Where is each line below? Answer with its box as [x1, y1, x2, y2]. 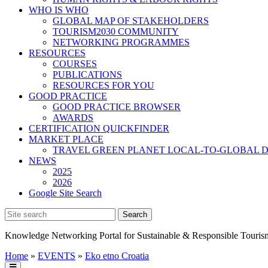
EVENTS [38, 251, 75, 261]
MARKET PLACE [29, 134, 103, 144]
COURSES [53, 59, 97, 69]
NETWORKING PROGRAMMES [53, 37, 190, 47]
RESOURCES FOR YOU [53, 80, 154, 90]
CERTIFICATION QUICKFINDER [29, 123, 169, 133]
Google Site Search [29, 188, 102, 198]
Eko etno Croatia [85, 251, 149, 261]
